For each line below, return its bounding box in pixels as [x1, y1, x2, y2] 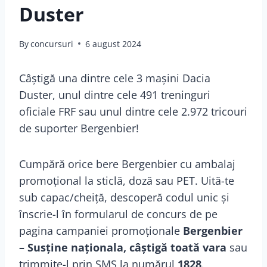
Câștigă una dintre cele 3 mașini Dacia [19, 70, 210, 85]
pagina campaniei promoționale [19, 223, 183, 238]
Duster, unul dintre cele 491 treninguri [19, 87, 210, 102]
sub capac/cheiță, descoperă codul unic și [19, 190, 229, 204]
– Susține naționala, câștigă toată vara [19, 240, 226, 254]
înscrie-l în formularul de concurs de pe [19, 206, 218, 221]
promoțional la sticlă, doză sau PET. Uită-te [19, 173, 234, 188]
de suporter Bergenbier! [19, 120, 139, 135]
